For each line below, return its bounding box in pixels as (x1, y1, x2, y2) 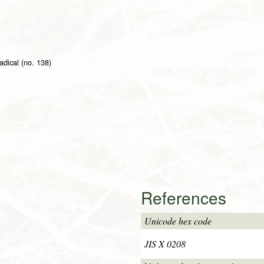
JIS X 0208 (144, 237, 186, 250)
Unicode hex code (144, 214, 212, 227)
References (141, 186, 226, 210)
